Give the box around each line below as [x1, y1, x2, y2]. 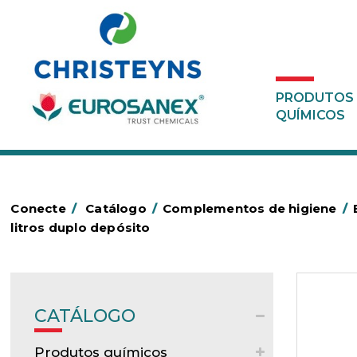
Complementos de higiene [163, 201, 337, 216]
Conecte [10, 201, 66, 216]
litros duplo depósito [10, 220, 151, 235]
